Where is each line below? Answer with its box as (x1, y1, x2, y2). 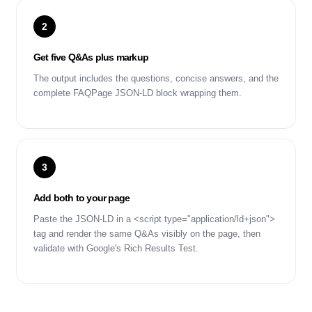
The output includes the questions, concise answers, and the (33, 73, 279, 84)
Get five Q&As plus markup (33, 52, 148, 63)
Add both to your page (33, 192, 130, 203)
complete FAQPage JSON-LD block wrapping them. (33, 88, 242, 98)
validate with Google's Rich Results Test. (33, 243, 198, 253)
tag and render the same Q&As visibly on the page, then (33, 228, 260, 239)
